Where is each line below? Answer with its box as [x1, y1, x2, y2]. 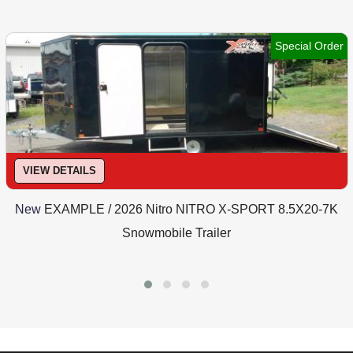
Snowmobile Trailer [122, 225, 232, 240]
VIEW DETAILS [23, 165, 96, 177]
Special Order [274, 39, 344, 52]
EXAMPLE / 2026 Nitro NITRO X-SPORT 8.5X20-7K [44, 202, 339, 216]
